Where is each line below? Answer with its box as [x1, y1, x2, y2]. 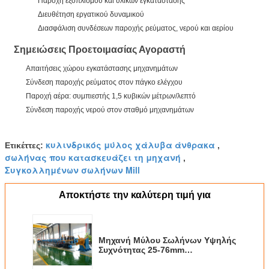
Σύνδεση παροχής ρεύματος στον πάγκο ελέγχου [26, 78, 183, 87]
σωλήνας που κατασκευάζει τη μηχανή [5, 151, 181, 164]
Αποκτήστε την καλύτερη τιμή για [58, 190, 211, 201]
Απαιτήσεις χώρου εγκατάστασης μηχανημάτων [26, 64, 178, 73]
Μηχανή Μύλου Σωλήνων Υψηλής [98, 235, 236, 246]
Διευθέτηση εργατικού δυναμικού [38, 10, 144, 19]
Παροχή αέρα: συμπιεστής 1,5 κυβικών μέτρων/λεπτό [26, 92, 196, 101]
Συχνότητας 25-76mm [98, 245, 184, 255]
